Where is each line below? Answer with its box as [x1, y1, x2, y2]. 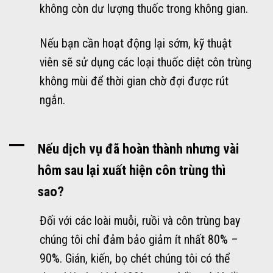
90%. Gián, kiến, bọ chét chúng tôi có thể [40, 251, 230, 266]
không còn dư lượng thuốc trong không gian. [40, 2, 248, 16]
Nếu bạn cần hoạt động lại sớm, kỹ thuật [40, 36, 232, 51]
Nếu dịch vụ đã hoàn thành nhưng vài [38, 140, 239, 157]
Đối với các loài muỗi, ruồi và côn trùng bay [40, 213, 240, 228]
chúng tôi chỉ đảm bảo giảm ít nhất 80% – [40, 232, 238, 247]
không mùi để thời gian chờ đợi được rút [40, 74, 229, 88]
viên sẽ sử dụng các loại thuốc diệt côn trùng [40, 55, 252, 69]
